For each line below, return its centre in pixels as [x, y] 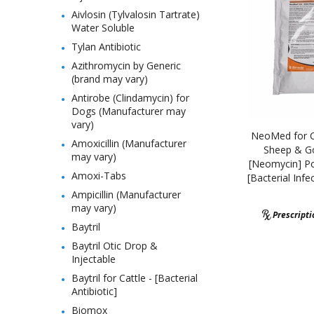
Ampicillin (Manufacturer [126, 194]
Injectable [94, 259]
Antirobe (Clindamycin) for [130, 98]
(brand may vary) [110, 79]
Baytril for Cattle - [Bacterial [135, 278]
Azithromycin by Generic [126, 66]
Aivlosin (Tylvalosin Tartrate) [136, 14]
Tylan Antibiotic [106, 47]
